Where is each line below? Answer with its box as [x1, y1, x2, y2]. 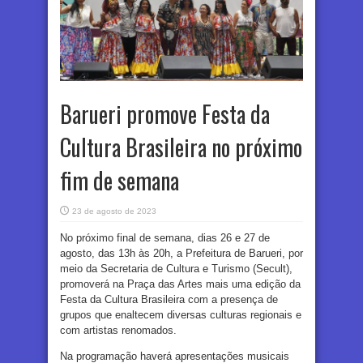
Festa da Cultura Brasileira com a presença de [60, 293, 278, 305]
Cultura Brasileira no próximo [60, 130, 302, 164]
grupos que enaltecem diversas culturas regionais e [60, 308, 301, 321]
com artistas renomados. [60, 323, 180, 336]
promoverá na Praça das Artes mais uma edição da [60, 277, 301, 290]
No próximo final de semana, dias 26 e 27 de [60, 231, 270, 244]
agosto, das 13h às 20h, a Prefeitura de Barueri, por [60, 246, 303, 259]
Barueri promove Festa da [60, 96, 270, 130]
